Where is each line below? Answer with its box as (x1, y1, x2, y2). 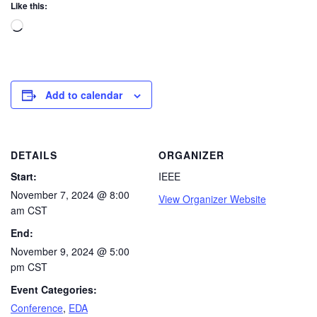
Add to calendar (45, 88, 122, 102)
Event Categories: (11, 282, 97, 296)
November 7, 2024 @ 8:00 (11, 188, 129, 202)
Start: (11, 169, 37, 183)
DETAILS (11, 148, 57, 162)
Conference (11, 301, 63, 315)
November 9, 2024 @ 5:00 (11, 244, 129, 258)
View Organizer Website (158, 192, 266, 206)
